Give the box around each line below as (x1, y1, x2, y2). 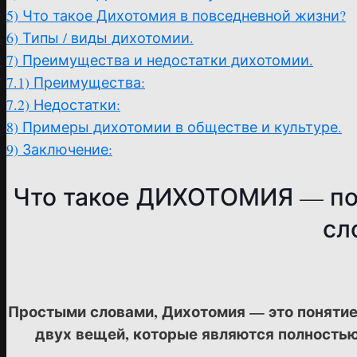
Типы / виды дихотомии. (22, 28, 194, 47)
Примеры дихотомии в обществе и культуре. (22, 117, 342, 136)
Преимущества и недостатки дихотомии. (22, 50, 313, 69)
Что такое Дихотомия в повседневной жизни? (22, 6, 346, 25)
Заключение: (22, 139, 112, 159)
